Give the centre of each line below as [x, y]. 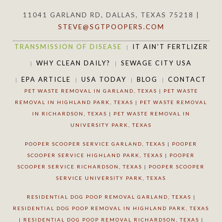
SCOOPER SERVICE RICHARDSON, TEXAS [80, 166]
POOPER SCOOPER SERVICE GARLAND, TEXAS [95, 144]
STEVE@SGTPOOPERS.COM [111, 27]
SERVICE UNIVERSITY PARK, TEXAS [111, 178]
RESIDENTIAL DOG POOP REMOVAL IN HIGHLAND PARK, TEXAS [111, 208]
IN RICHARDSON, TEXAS [69, 113]
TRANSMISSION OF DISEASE [68, 47]
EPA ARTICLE [46, 79]
